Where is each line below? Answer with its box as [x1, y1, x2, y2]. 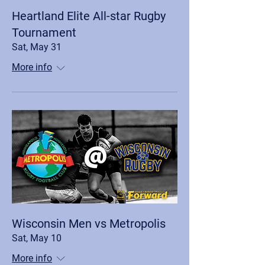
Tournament [12, 25, 76, 40]
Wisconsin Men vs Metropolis [12, 216, 166, 231]
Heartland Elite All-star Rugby [12, 9, 166, 23]
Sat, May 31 [12, 41, 62, 53]
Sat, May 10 [12, 232, 62, 244]
